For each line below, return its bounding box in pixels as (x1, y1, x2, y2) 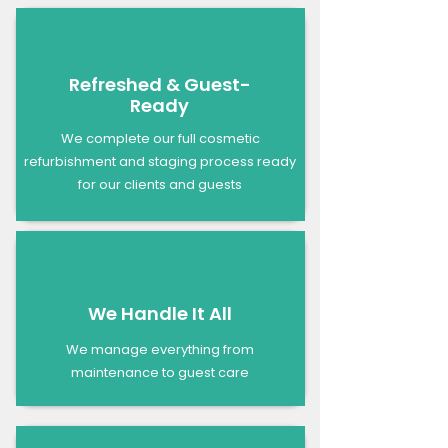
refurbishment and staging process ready (24, 151, 296, 171)
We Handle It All (87, 300, 232, 326)
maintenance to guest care (71, 362, 249, 382)
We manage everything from (66, 339, 254, 359)
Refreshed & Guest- (68, 71, 251, 97)
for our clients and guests (78, 174, 242, 194)
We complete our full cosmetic (60, 128, 260, 148)
